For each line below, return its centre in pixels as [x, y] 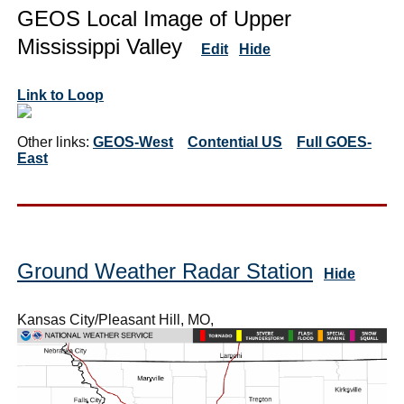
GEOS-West [133, 142]
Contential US [235, 142]
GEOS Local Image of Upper [154, 19]
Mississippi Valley [109, 47]
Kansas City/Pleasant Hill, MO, [115, 320]
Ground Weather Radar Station [165, 271]
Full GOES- [334, 142]
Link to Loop [60, 96]
